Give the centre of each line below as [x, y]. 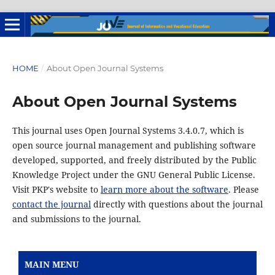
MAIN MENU [52, 264]
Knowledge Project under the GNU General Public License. [134, 174]
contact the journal [51, 204]
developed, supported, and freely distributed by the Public [134, 160]
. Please [243, 189]
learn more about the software [164, 189]
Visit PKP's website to [56, 189]
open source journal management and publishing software [134, 145]
